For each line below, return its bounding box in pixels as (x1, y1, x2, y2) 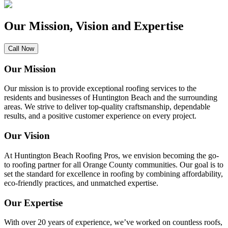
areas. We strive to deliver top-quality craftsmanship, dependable (4, 102, 210, 111)
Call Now (8, 44, 34, 52)
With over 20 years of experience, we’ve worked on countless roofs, (4, 218, 222, 227)
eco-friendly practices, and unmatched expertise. (4, 178, 158, 187)
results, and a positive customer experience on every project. (4, 111, 196, 121)
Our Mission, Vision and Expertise (4, 19, 184, 33)
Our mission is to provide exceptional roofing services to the (4, 84, 196, 93)
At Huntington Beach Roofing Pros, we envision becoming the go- (4, 151, 219, 160)
